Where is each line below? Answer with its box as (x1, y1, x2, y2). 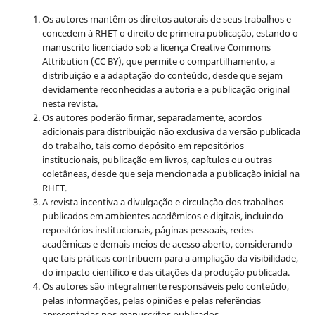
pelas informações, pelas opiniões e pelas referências (41, 294, 261, 307)
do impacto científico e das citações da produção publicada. (41, 266, 290, 279)
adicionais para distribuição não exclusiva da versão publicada (41, 125, 300, 139)
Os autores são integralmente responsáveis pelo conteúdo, (41, 280, 289, 293)
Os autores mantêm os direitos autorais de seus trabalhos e (41, 13, 291, 26)
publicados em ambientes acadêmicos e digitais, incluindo (41, 210, 283, 223)
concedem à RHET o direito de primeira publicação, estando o (41, 27, 298, 40)
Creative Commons (190, 41, 271, 54)
